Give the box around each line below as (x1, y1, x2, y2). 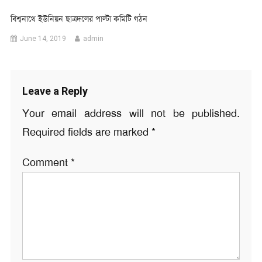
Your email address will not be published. (22, 106, 240, 121)
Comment (22, 156, 71, 170)
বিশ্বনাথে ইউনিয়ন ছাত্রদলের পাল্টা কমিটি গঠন (11, 13, 148, 25)
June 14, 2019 (20, 35, 67, 43)
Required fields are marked (22, 125, 151, 140)
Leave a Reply (22, 85, 88, 98)
